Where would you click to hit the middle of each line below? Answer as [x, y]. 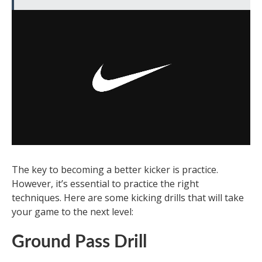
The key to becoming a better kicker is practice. [115, 170]
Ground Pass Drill [79, 242]
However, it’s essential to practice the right [105, 184]
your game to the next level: [73, 212]
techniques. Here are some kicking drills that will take [128, 198]
